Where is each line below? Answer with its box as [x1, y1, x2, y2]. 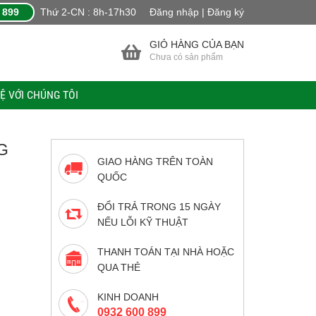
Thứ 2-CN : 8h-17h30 [40, 6, 139, 18]
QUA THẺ [97, 262, 141, 273]
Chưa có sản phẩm [150, 52, 223, 62]
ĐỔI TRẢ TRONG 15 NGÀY [97, 201, 221, 212]
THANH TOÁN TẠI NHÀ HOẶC [97, 246, 235, 257]
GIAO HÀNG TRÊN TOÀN [97, 156, 214, 167]
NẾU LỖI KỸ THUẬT [97, 217, 189, 228]
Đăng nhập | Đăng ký [150, 6, 244, 18]
